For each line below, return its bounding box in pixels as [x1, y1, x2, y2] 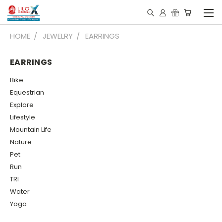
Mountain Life [10, 124, 52, 134]
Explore [10, 100, 34, 110]
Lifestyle [10, 112, 35, 122]
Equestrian [10, 87, 44, 97]
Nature [10, 137, 32, 147]
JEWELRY [43, 31, 73, 41]
